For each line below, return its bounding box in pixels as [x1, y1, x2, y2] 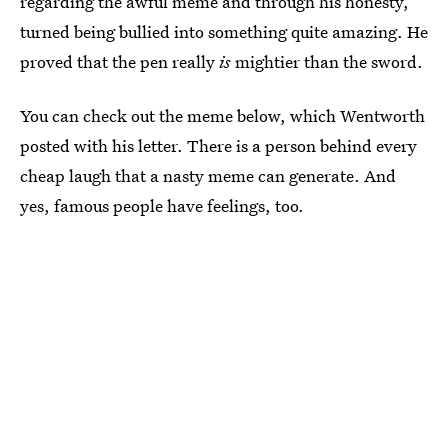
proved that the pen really [20, 50, 215, 73]
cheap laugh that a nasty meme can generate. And [20, 164, 396, 187]
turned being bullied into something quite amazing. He [20, 20, 428, 43]
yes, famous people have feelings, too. [20, 194, 304, 217]
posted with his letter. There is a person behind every [20, 134, 417, 157]
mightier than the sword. [231, 50, 423, 73]
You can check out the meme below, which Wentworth [20, 104, 425, 127]
